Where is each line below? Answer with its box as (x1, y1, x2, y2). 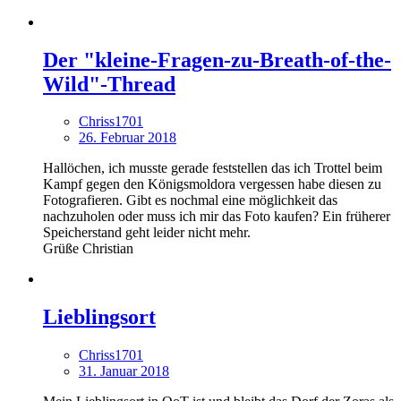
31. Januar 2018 (79, 363, 169, 380)
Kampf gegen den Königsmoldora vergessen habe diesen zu (43, 176, 381, 192)
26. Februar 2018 (79, 130, 176, 146)
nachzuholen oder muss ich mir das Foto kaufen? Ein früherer (43, 209, 390, 225)
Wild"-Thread (43, 72, 175, 96)
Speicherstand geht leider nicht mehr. (43, 225, 251, 241)
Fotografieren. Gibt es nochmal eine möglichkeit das (43, 192, 337, 209)
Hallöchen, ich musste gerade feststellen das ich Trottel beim (43, 160, 382, 176)
